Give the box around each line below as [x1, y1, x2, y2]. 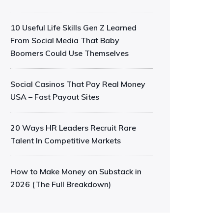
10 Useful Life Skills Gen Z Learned [10, 23, 137, 32]
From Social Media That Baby [10, 35, 119, 45]
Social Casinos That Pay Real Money [10, 79, 145, 89]
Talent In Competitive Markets [10, 136, 121, 145]
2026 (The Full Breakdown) [10, 179, 111, 189]
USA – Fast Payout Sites [10, 92, 99, 102]
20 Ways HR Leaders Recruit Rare [10, 123, 136, 133]
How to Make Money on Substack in [10, 166, 141, 176]
